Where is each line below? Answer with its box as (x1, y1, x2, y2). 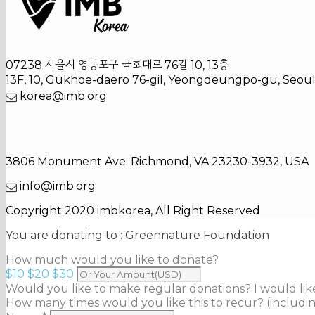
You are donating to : (6, 229, 122, 243)
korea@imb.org (20, 89, 107, 103)
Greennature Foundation (125, 229, 269, 243)
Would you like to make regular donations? (6, 282, 251, 296)
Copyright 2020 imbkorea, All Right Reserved (6, 204, 260, 218)
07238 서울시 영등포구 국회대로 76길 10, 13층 (6, 58, 229, 72)
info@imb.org (20, 179, 96, 193)
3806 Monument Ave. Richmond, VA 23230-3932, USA (6, 155, 309, 169)
